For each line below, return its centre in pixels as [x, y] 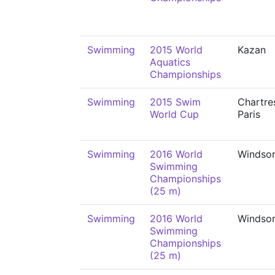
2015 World [176, 50]
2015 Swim [175, 102]
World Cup [174, 114]
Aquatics [170, 62]
